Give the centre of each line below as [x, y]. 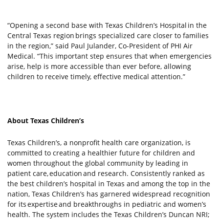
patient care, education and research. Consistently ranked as [106, 173]
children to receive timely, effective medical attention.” [96, 77]
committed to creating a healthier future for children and [101, 153]
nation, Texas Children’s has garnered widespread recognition [109, 194]
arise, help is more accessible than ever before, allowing [99, 66]
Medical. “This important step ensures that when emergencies [109, 56]
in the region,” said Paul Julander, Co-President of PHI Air [100, 46]
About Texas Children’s [46, 120]
